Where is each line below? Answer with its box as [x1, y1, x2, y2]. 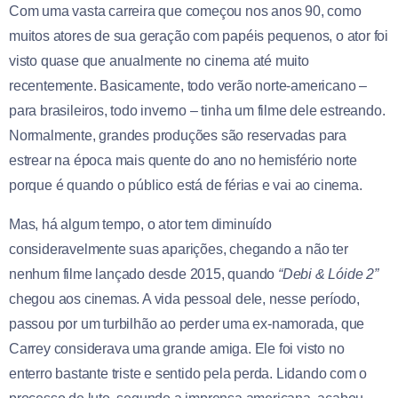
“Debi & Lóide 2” [278, 266, 378, 282]
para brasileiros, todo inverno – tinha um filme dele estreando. [9, 102, 386, 118]
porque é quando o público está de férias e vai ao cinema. [9, 177, 362, 193]
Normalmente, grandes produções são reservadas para [9, 127, 346, 143]
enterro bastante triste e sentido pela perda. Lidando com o [9, 365, 368, 381]
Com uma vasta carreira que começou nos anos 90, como [9, 3, 362, 19]
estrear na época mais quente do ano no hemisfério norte [9, 152, 357, 168]
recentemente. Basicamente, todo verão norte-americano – [9, 77, 367, 93]
